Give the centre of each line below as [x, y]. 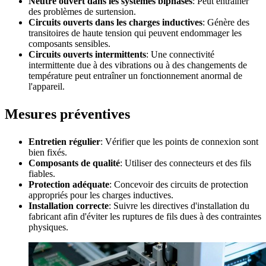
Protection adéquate [69, 184]
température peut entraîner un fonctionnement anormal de [135, 75]
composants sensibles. [69, 43]
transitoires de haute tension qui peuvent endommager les [135, 33]
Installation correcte [69, 205]
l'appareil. [47, 86]
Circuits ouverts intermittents [87, 54]
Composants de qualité [74, 163]
